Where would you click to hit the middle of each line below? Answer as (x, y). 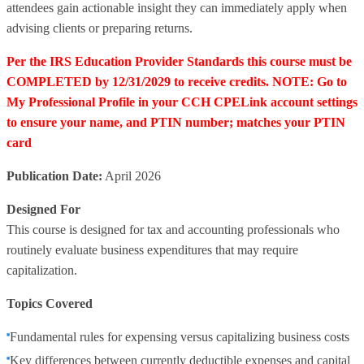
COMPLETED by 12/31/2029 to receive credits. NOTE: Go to (177, 82)
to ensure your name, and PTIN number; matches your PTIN (176, 122)
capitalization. (42, 270)
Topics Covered (50, 303)
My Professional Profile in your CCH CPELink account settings (182, 102)
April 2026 (132, 176)
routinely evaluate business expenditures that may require (152, 250)
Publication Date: (54, 176)
